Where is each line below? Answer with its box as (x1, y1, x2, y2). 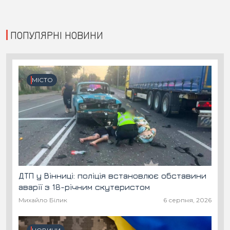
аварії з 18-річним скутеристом (18, 182, 150, 191)
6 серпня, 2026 (163, 196, 212, 204)
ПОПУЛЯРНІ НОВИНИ (10, 29, 103, 41)
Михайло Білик (18, 196, 67, 204)
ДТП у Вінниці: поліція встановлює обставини (18, 170, 206, 180)
